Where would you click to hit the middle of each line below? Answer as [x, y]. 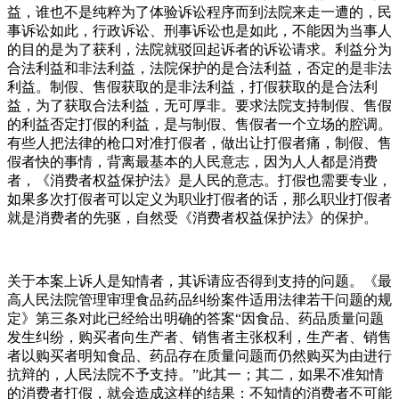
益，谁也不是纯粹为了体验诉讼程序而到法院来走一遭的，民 [199, 12]
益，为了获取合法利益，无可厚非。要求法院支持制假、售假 [199, 105]
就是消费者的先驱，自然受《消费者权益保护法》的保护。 [192, 217]
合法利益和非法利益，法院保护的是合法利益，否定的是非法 [199, 68]
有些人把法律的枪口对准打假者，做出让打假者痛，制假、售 [199, 142]
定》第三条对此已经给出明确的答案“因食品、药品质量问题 [195, 318]
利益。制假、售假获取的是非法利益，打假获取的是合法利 [192, 86]
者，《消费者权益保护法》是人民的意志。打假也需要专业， [199, 180]
